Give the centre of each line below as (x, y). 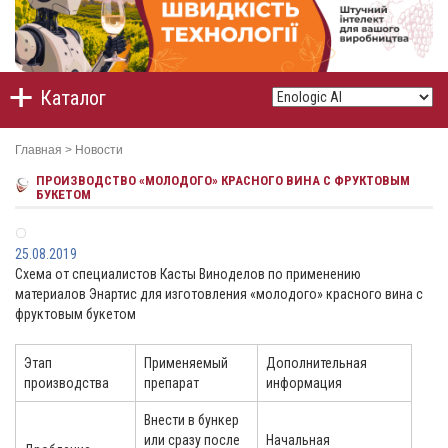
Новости (99, 150)
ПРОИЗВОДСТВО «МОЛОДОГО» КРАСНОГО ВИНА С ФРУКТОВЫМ (223, 181)
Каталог (73, 98)
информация (304, 383)
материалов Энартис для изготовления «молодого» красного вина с (219, 294)
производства (66, 383)
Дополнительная (316, 363)
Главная (38, 150)
